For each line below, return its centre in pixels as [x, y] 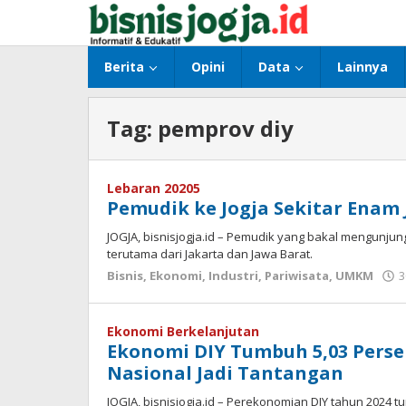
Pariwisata [297, 275]
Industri [233, 275]
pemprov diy [226, 128]
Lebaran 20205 [154, 188]
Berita [124, 67]
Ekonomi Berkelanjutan [183, 331]
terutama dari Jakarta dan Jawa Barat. [210, 254]
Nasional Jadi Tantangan [225, 373]
